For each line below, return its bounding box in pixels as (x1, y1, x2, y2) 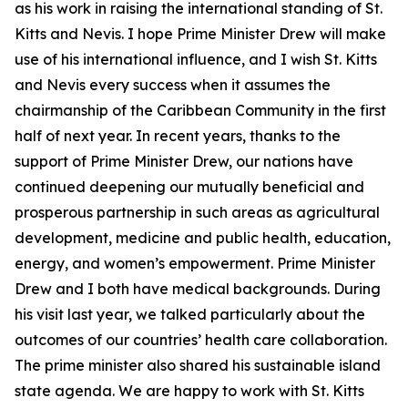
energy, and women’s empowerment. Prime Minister (15, 254, 375, 272)
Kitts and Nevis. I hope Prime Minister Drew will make (15, 25, 386, 43)
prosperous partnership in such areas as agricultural (15, 203, 380, 221)
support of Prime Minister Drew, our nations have (15, 152, 353, 170)
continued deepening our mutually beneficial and (15, 178, 364, 196)
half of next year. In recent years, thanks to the (15, 127, 341, 145)
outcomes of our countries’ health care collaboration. (15, 331, 387, 349)
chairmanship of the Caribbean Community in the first (15, 101, 386, 119)
